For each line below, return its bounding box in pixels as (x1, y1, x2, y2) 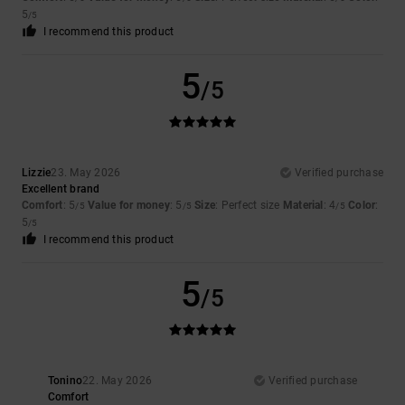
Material (282, 199, 324, 212)
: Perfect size (215, 199, 283, 212)
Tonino (47, 374, 83, 388)
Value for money (88, 199, 170, 212)
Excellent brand (22, 183, 100, 196)
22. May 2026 (82, 374, 153, 388)
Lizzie (22, 166, 52, 180)
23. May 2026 (51, 166, 121, 180)
